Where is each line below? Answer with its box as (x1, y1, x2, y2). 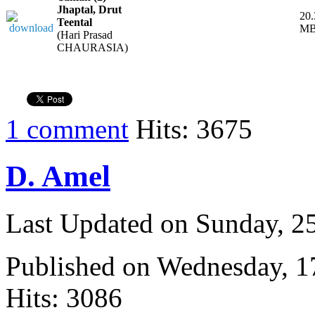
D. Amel (6, 159, 110, 193)
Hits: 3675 (129, 114, 252, 145)
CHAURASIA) (57, 41, 128, 54)
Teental (57, 16, 92, 29)
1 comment (6, 114, 129, 145)
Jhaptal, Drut (57, 4, 122, 16)
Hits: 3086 (6, 282, 122, 313)
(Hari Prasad (57, 29, 112, 41)
